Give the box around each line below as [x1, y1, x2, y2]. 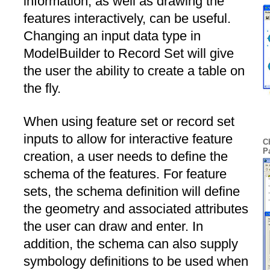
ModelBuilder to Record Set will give [24, 45, 234, 61]
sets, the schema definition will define [24, 184, 240, 199]
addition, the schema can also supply [24, 236, 238, 251]
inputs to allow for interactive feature [24, 131, 233, 146]
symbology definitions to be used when [24, 254, 248, 269]
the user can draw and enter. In [24, 219, 203, 234]
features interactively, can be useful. [24, 10, 231, 26]
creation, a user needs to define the [24, 149, 228, 164]
